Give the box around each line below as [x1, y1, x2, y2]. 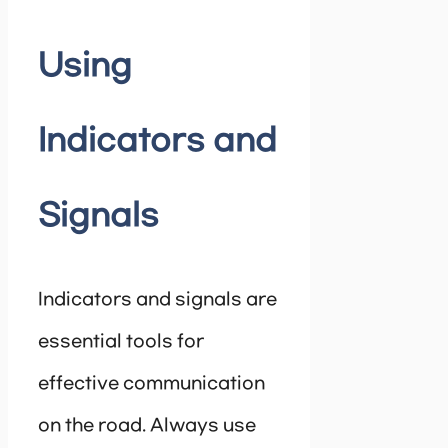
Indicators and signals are [38, 290, 277, 311]
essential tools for [38, 332, 204, 353]
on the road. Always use [38, 416, 256, 437]
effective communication [38, 374, 265, 395]
